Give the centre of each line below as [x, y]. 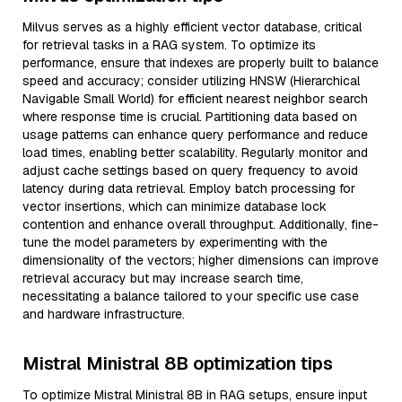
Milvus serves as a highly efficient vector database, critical [192, 27]
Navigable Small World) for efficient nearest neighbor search [195, 99]
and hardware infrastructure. [104, 314]
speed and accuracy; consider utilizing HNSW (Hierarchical [191, 81]
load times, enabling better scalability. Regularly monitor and [195, 153]
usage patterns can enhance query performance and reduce [195, 135]
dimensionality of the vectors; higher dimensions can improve [201, 260]
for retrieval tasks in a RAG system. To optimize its [169, 45]
